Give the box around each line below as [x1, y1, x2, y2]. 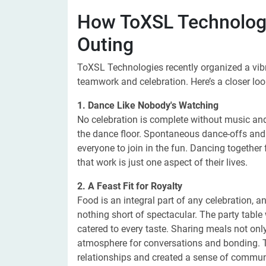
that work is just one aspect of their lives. [77, 157, 248, 168]
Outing [77, 33, 134, 56]
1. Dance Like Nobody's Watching [77, 100, 218, 111]
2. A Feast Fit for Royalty [77, 180, 182, 192]
